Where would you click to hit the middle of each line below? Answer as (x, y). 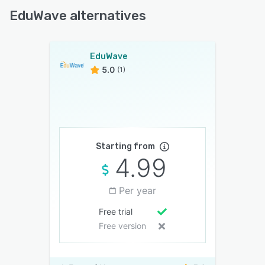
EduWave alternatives (78, 16)
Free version (122, 226)
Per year (137, 191)
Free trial (115, 212)
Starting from (125, 147)
